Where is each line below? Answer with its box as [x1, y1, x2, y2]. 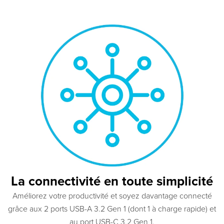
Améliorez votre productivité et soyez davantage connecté [12, 191, 212, 201]
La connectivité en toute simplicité [11, 173, 213, 189]
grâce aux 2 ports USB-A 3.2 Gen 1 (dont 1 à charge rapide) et [8, 204, 216, 214]
